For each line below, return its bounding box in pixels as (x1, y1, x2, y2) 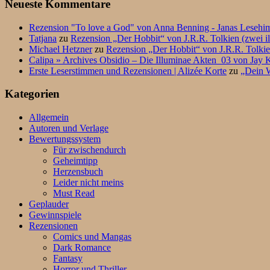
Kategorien (5, 87, 60, 101)
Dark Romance (53, 242, 111, 253)
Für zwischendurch (53, 145, 126, 155)
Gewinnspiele (29, 210, 81, 221)
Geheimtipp (53, 155, 98, 166)
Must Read (53, 188, 95, 199)
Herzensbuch (53, 166, 103, 177)
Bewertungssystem (29, 134, 101, 145)
